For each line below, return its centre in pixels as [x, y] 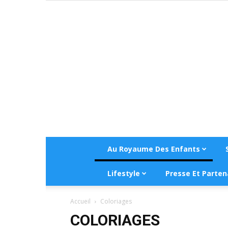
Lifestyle [124, 173]
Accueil [80, 201]
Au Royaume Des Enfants [154, 149]
